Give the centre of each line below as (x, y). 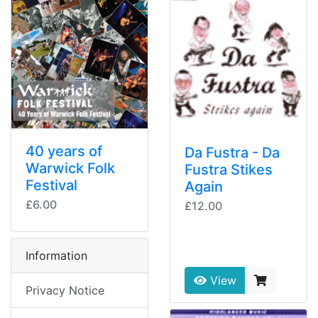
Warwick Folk (70, 169)
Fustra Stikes (229, 170)
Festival (51, 186)
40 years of (64, 152)
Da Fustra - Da (232, 153)
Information (56, 256)
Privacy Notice (65, 291)
